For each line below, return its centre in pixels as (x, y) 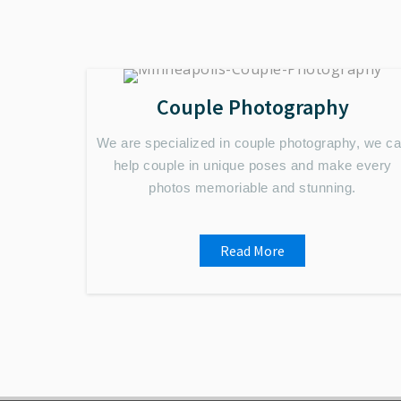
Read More (252, 251)
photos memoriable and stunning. (252, 188)
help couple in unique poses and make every (252, 165)
